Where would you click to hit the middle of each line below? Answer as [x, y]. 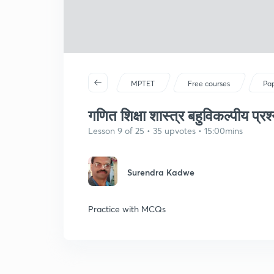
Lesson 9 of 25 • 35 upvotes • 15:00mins [165, 131]
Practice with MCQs [127, 209]
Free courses [209, 83]
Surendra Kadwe [161, 172]
